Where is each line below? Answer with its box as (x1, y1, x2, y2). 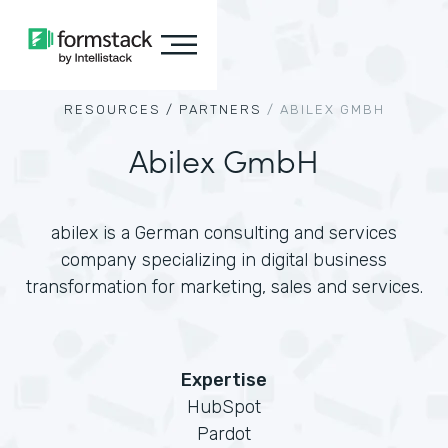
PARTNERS (178, 102, 262, 117)
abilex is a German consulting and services (51, 222, 397, 244)
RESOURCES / (63, 102, 174, 117)
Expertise (181, 369, 267, 391)
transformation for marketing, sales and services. (25, 276, 423, 298)
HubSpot (187, 396, 261, 418)
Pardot (197, 423, 251, 445)
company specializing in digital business (61, 249, 387, 271)
